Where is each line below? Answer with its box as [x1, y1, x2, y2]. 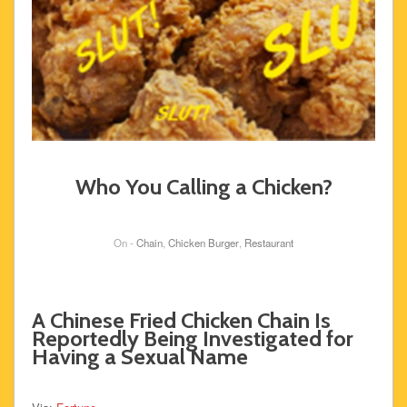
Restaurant [244, 235, 293, 251]
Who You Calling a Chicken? [74, 174, 333, 201]
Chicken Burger [168, 235, 239, 251]
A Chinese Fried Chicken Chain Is [31, 307, 331, 334]
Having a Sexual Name [31, 343, 248, 371]
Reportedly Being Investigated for [31, 325, 353, 352]
